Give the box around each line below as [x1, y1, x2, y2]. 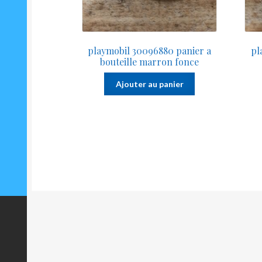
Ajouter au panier [115, 78, 184, 89]
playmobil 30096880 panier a [88, 44, 212, 57]
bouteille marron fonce [100, 56, 199, 68]
